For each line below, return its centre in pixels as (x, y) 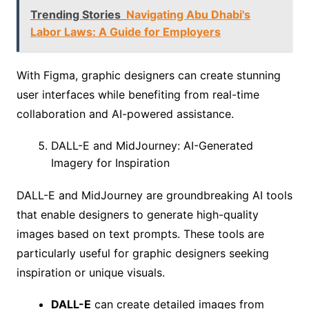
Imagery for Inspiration (110, 162)
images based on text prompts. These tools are (140, 233)
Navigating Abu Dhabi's (188, 14)
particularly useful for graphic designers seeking (142, 253)
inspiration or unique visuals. (90, 272)
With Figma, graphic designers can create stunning (148, 75)
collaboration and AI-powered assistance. (125, 113)
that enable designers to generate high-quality (137, 214)
